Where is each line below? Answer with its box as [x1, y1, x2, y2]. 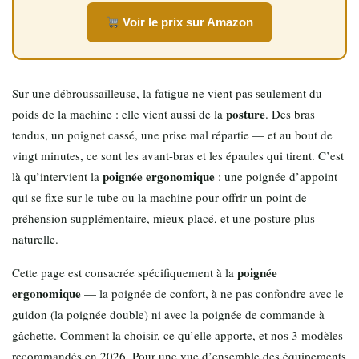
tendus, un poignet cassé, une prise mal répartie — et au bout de [12, 126, 333, 143]
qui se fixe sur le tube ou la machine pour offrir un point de [12, 188, 307, 205]
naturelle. [12, 230, 58, 247]
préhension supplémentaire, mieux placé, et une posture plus [12, 209, 315, 226]
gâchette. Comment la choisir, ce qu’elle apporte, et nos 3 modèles [12, 326, 343, 343]
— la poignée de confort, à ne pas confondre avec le [81, 284, 344, 301]
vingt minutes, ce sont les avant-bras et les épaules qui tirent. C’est [12, 147, 344, 163]
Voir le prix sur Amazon [119, 15, 254, 30]
